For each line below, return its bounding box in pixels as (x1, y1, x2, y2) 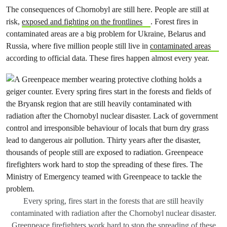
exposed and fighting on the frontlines (22, 16, 142, 26)
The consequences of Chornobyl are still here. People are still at (6, 4, 209, 14)
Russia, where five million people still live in (6, 41, 150, 51)
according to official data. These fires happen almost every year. (6, 53, 211, 63)
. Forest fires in (150, 16, 198, 26)
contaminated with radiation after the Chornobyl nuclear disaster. (11, 208, 216, 217)
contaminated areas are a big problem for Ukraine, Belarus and (6, 28, 206, 39)
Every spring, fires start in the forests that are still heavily (23, 196, 204, 205)
